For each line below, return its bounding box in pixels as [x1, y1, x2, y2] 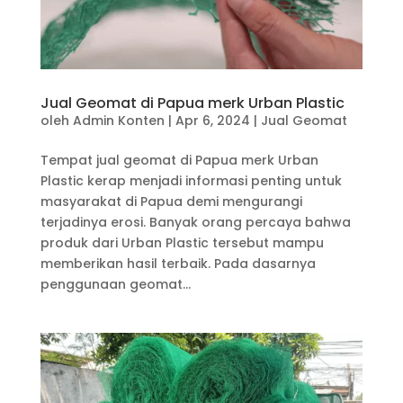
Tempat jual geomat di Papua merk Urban [40, 151, 318, 170]
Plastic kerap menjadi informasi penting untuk [40, 172, 342, 191]
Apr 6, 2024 [175, 112, 250, 130]
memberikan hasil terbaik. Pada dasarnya [40, 255, 316, 273]
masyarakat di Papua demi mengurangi [40, 193, 302, 211]
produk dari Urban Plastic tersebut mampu [40, 234, 324, 253]
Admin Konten [72, 112, 165, 130]
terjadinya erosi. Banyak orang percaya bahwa [40, 213, 351, 232]
